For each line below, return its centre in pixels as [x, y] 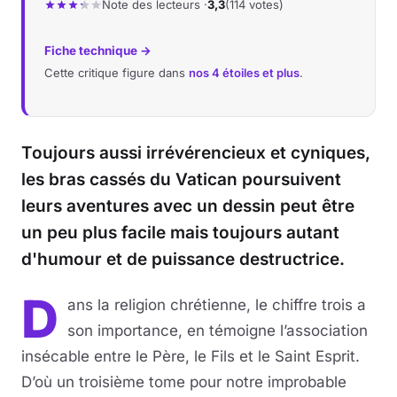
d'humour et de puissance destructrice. [183, 259]
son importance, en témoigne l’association [218, 331]
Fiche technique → [98, 51]
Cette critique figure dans [117, 73]
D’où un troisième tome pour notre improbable [184, 382]
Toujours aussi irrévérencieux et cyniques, [196, 153]
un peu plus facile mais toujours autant [180, 233]
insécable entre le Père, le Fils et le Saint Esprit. [191, 356]
